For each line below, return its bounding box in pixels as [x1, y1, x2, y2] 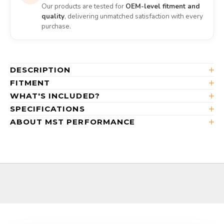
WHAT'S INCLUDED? [10, 91, 100, 101]
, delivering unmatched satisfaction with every [64, 11, 203, 21]
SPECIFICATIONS [10, 104, 85, 114]
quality [41, 11, 64, 21]
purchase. [41, 21, 71, 31]
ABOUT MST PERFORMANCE [10, 117, 135, 127]
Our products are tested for [41, 1, 125, 11]
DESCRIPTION [10, 65, 71, 75]
